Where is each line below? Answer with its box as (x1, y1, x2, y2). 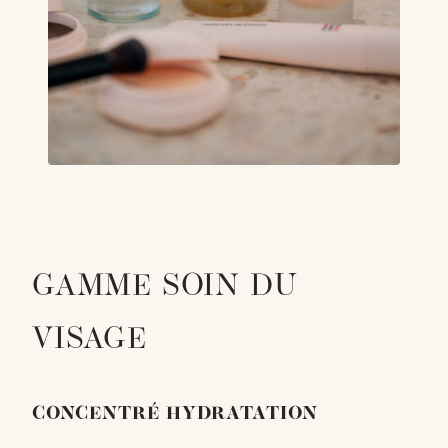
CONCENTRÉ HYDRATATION (32, 405, 319, 425)
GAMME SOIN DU (32, 272, 298, 304)
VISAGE (32, 325, 147, 357)
